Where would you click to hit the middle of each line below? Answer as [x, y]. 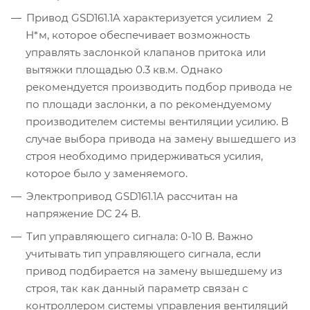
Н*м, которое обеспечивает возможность [138, 35]
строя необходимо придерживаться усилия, [144, 156]
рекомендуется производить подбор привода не [159, 87]
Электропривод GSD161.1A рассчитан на [132, 197]
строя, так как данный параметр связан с [137, 289]
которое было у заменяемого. [107, 174]
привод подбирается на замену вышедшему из [154, 271]
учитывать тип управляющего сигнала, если [143, 254]
